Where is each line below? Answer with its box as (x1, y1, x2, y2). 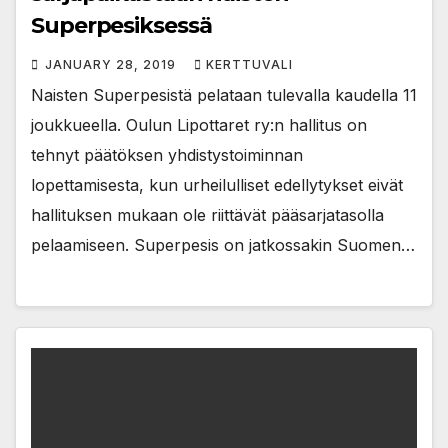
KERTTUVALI (206, 56, 293, 72)
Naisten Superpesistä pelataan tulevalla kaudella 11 (31, 84, 417, 105)
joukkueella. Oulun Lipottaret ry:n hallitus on (31, 114, 367, 135)
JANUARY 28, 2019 (45, 56, 180, 72)
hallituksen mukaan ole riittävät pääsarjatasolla (31, 204, 384, 225)
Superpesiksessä (31, 11, 212, 39)
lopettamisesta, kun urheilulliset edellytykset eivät (31, 174, 403, 195)
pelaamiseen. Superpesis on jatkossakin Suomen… (31, 234, 415, 255)
